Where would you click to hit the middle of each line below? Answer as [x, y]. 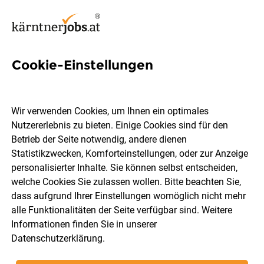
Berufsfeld [181, 188]
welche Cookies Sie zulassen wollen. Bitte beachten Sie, [126, 182]
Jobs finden [132, 227]
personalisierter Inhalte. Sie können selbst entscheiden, [125, 168]
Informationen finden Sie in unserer [84, 225]
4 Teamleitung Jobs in [100, 82]
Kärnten [44, 104]
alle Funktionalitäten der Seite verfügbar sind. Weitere [122, 210]
